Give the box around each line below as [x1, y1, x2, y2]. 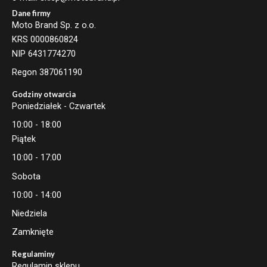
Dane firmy [12, 8, 51, 18]
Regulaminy [12, 249, 55, 259]
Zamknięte [12, 226, 54, 238]
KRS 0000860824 [12, 34, 78, 45]
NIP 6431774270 [12, 48, 76, 60]
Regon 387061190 [12, 67, 82, 78]
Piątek [12, 133, 36, 145]
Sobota [12, 170, 41, 182]
